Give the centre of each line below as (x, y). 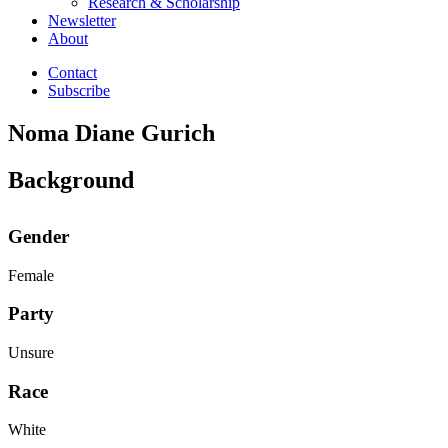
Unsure (31, 352)
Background (71, 179)
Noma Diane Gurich (111, 132)
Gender (38, 236)
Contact (72, 72)
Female (31, 275)
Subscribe (79, 90)
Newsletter (82, 20)
